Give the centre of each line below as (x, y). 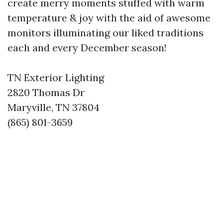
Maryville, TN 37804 (54, 108)
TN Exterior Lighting (56, 78)
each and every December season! (87, 48)
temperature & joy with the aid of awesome (109, 18)
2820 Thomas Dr (46, 93)
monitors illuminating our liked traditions (106, 33)
